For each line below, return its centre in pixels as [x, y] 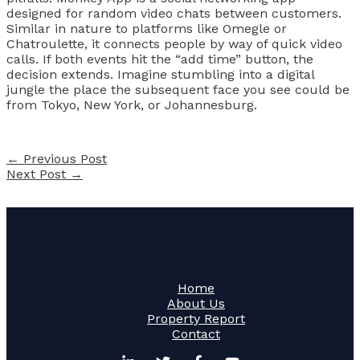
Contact [196, 334]
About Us [196, 304]
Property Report [196, 319]
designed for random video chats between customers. [174, 13]
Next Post [38, 174]
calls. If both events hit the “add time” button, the [160, 59]
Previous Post [63, 159]
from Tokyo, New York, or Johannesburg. [132, 104]
